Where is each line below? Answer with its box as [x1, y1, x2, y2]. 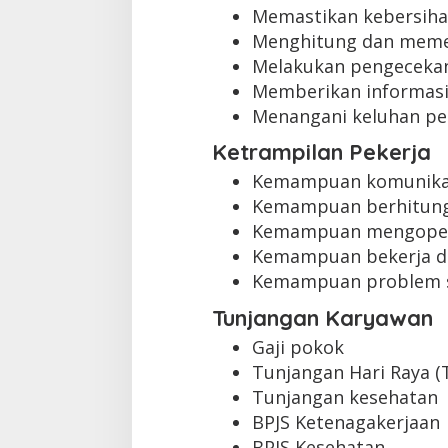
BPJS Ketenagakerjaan [251, 409, 440, 434]
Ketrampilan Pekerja [211, 138, 431, 167]
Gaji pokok [251, 334, 344, 359]
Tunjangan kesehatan [251, 384, 438, 409]
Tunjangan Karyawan [211, 303, 433, 332]
